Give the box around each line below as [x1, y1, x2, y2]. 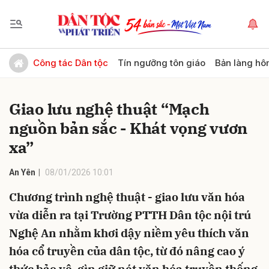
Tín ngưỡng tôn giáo [118, 57, 205, 68]
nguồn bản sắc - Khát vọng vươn [9, 118, 248, 138]
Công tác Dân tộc [33, 57, 108, 68]
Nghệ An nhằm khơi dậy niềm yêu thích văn [9, 226, 249, 240]
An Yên [9, 168, 35, 177]
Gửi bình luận [3, 50, 82, 64]
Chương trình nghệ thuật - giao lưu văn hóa [9, 190, 245, 204]
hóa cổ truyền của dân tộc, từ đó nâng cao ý [9, 244, 245, 258]
